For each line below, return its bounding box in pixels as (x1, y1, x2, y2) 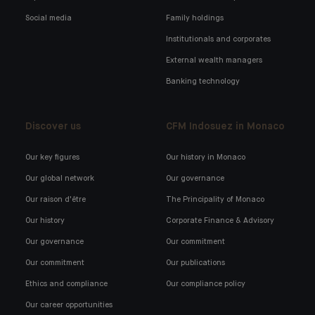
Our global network (25, 174, 94, 182)
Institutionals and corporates (166, 35, 271, 43)
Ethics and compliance (25, 280, 108, 288)
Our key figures (25, 153, 79, 161)
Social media (25, 14, 72, 22)
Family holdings (166, 14, 224, 22)
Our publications (166, 259, 226, 266)
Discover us (25, 122, 81, 131)
